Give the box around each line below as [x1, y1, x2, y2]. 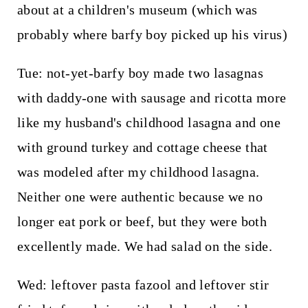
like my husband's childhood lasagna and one [16, 114, 281, 130]
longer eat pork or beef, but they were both [16, 213, 267, 229]
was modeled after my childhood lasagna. [16, 164, 260, 179]
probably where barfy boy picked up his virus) [16, 26, 287, 42]
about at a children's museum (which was [16, 1, 258, 17]
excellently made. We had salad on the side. [16, 238, 273, 254]
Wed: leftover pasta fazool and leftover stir [16, 276, 269, 292]
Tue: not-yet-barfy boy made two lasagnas [16, 65, 263, 80]
